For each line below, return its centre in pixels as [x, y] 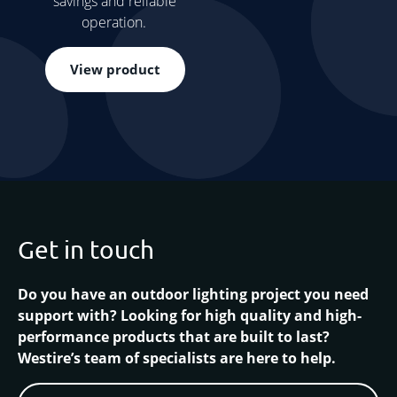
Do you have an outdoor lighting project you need [193, 295]
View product [115, 69]
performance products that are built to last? [174, 337]
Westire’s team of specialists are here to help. [177, 358]
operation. [115, 21]
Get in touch [86, 249]
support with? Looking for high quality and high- [190, 316]
